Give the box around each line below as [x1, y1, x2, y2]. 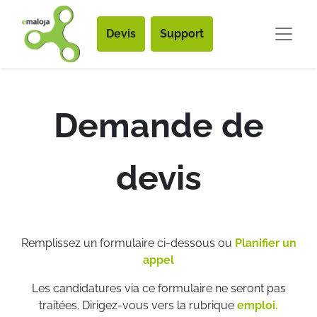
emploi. [237, 299, 278, 312]
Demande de [53, 105, 264, 145]
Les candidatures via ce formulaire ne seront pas [31, 282, 286, 295]
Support [159, 27, 204, 40]
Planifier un [234, 236, 296, 250]
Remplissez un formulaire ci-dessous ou [21, 236, 235, 250]
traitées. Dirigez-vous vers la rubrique [39, 299, 237, 312]
